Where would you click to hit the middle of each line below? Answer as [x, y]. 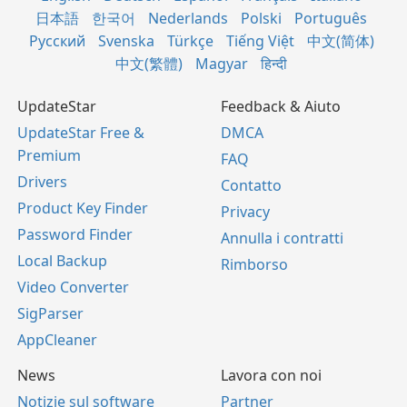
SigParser [50, 313]
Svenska [126, 40]
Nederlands [188, 18]
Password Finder [75, 234]
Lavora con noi [271, 375]
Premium [49, 155]
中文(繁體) [149, 63]
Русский [57, 40]
